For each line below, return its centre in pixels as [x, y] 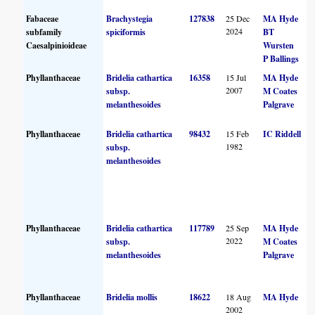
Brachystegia [130, 18]
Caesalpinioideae [57, 45]
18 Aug [239, 296]
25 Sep [238, 227]
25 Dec [238, 18]
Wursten [279, 45]
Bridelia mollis [132, 297]
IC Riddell [282, 134]
